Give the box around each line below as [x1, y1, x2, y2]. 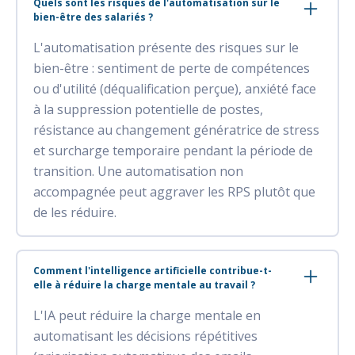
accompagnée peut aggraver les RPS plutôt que [33, 182, 315, 200]
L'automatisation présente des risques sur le [33, 38, 299, 56]
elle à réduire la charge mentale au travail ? [33, 277, 255, 292]
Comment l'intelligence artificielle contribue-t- [33, 263, 272, 277]
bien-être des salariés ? [33, 10, 153, 24]
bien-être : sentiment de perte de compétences [33, 59, 310, 77]
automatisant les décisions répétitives [33, 326, 258, 345]
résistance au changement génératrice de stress [33, 120, 319, 139]
